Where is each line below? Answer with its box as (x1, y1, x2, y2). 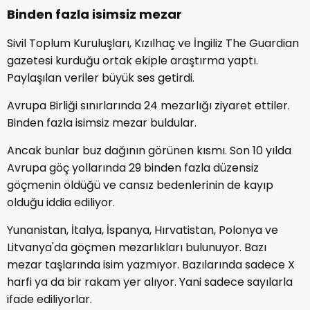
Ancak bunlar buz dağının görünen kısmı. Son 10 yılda (7, 142, 291, 158)
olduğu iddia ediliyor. (7, 194, 115, 210)
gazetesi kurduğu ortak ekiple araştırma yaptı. (7, 52, 258, 69)
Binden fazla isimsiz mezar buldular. (7, 114, 197, 131)
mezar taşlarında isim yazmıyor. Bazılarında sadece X (7, 256, 295, 273)
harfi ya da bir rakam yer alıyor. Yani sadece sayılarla (7, 273, 293, 290)
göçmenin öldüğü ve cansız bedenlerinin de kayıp (7, 176, 273, 193)
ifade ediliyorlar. (7, 291, 92, 307)
